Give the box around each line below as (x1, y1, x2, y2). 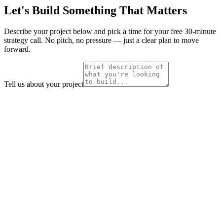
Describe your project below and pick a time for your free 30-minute (4, 27, 216, 36)
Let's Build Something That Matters (4, 3, 187, 17)
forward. (4, 44, 31, 53)
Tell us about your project (4, 79, 83, 88)
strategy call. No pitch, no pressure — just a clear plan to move (4, 36, 199, 44)
